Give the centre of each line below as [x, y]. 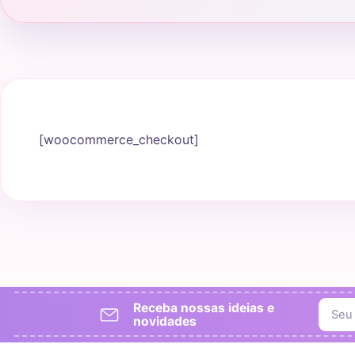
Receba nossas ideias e [204, 307]
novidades [165, 321]
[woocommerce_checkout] [119, 139]
